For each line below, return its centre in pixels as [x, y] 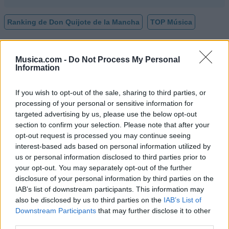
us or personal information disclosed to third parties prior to [111, 157]
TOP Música [171, 22]
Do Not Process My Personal [124, 59]
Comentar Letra [38, 220]
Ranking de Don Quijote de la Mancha [73, 22]
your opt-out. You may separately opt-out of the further [104, 167]
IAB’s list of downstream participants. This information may [110, 189]
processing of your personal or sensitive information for [104, 103]
